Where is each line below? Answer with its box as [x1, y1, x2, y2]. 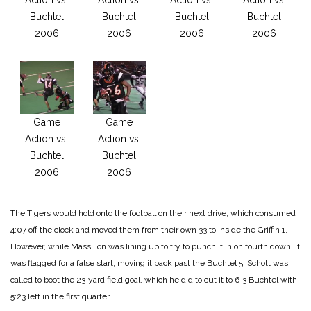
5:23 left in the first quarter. [10, 292, 111, 302]
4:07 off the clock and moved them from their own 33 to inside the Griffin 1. [10, 225, 287, 235]
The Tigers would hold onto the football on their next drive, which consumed [10, 208, 296, 219]
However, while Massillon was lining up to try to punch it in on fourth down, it [10, 242, 300, 252]
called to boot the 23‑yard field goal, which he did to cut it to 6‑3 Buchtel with [10, 275, 297, 285]
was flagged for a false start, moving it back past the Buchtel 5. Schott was [10, 258, 288, 269]
